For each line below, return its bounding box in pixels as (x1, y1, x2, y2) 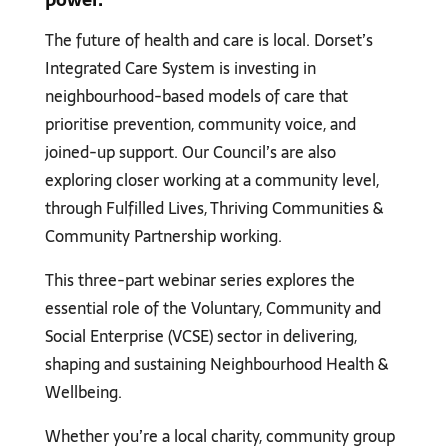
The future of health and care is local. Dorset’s (44, 27, 373, 54)
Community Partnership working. (44, 223, 282, 250)
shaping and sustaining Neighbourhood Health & (44, 351, 388, 378)
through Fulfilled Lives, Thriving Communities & (44, 195, 383, 222)
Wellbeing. (44, 379, 122, 406)
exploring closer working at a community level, (44, 167, 379, 194)
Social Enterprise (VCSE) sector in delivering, (44, 323, 357, 350)
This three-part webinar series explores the (44, 267, 355, 294)
